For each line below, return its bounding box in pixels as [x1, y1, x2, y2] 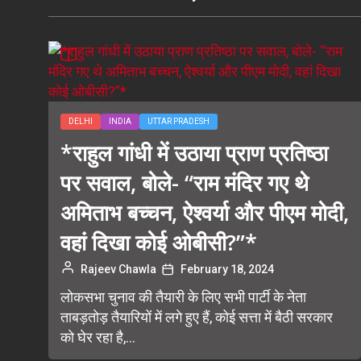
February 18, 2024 [180, 263, 274, 276]
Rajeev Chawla [81, 263, 156, 276]
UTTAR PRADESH [147, 117, 210, 126]
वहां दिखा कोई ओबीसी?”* [60, 227, 257, 257]
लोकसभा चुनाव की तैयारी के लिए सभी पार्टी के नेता [60, 288, 306, 305]
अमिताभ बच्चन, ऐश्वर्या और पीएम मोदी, [60, 197, 349, 227]
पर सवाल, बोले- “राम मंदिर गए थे [60, 168, 309, 197]
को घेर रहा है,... [60, 329, 135, 346]
